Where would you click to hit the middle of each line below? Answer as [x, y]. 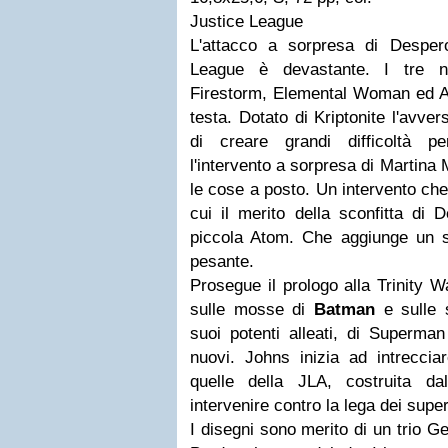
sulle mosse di [252, 309]
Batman [344, 309]
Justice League [246, 21]
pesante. [222, 261]
